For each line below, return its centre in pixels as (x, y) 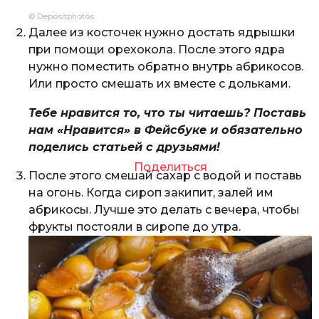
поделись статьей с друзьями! (124, 147)
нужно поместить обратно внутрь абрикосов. (166, 67)
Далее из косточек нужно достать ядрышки (162, 33)
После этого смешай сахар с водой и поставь (165, 175)
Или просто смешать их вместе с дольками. (159, 84)
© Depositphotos (61, 17)
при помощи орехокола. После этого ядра (157, 50)
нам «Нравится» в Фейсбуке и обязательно (166, 130)
